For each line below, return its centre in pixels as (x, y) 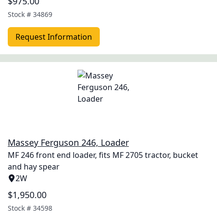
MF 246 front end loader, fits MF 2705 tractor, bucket (103, 155)
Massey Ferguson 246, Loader (68, 142)
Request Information (54, 37)
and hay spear (34, 167)
